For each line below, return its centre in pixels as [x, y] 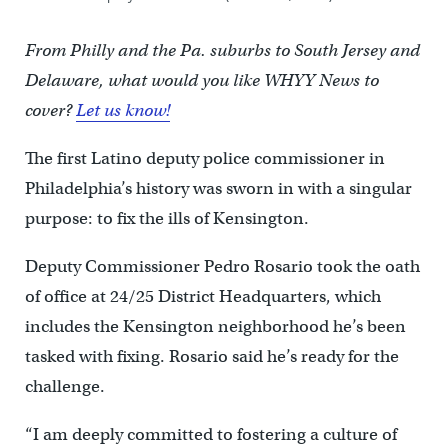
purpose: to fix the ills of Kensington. [166, 218]
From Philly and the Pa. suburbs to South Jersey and [222, 50]
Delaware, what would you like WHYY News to [201, 80]
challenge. [64, 386]
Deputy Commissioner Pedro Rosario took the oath [222, 266]
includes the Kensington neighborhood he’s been [215, 326]
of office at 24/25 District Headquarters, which [202, 296]
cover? [50, 110]
